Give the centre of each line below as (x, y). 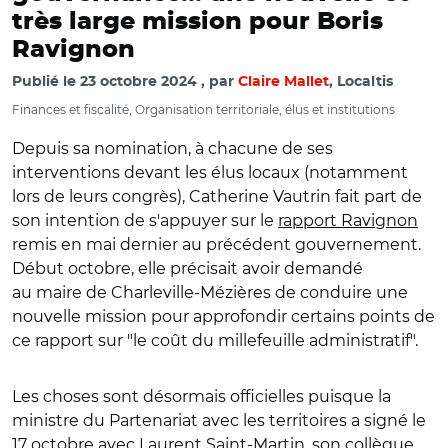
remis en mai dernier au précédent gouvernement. (216, 244)
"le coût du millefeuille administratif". (272, 340)
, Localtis (361, 82)
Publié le (46, 82)
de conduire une (339, 292)
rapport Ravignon (348, 220)
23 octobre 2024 (138, 82)
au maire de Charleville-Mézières (141, 292)
